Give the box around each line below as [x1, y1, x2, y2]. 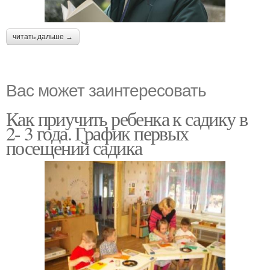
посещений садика [6, 134, 142, 161]
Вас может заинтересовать [6, 77, 206, 102]
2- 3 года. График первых [6, 120, 189, 146]
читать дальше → [13, 33, 73, 42]
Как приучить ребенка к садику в [6, 105, 248, 132]
